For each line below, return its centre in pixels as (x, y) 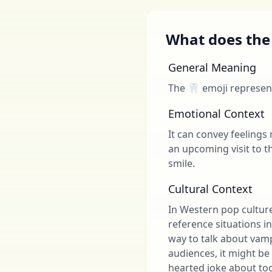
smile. (182, 163)
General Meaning (212, 67)
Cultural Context (210, 189)
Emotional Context (216, 114)
